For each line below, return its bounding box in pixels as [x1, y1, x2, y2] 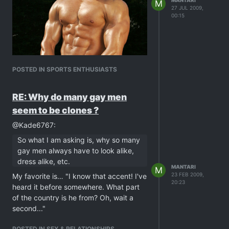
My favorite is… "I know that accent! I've [12, 172, 147, 180]
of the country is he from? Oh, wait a [12, 193, 133, 202]
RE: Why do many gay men [12, 91, 127, 102]
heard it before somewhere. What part [12, 182, 140, 191]
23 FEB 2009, [171, 171, 204, 177]
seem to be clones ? [12, 105, 99, 116]
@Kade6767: [12, 121, 56, 129]
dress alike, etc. [17, 157, 70, 166]
